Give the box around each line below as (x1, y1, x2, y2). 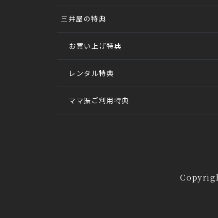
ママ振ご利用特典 (69, 95, 129, 105)
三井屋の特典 (61, 13, 107, 23)
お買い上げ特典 (69, 40, 122, 51)
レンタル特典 (69, 68, 114, 78)
